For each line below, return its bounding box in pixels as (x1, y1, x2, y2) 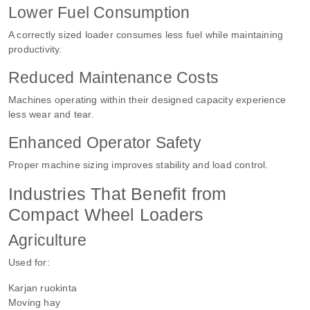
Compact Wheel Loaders (8, 204, 204, 224)
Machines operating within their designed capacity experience (8, 93, 286, 105)
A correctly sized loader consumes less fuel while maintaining (8, 28, 284, 40)
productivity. (8, 43, 62, 55)
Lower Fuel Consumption (8, 3, 190, 21)
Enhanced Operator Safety (8, 133, 201, 152)
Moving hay (8, 296, 60, 308)
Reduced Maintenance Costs (8, 68, 219, 86)
